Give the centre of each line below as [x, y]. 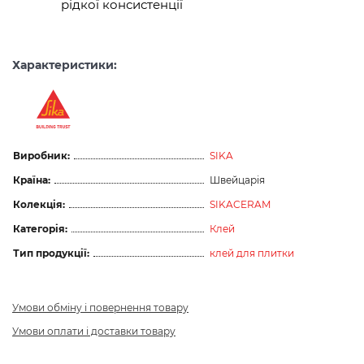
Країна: [32, 180]
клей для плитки [252, 253]
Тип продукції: [51, 253]
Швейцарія [237, 180]
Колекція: [39, 204]
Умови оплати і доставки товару [94, 331]
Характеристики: [65, 65]
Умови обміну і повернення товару [100, 307]
